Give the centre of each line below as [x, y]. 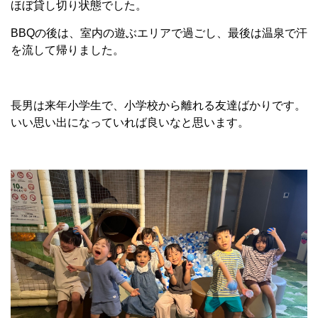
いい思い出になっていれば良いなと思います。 [130, 122]
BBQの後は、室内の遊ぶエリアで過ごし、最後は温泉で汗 [159, 33]
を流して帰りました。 [67, 50]
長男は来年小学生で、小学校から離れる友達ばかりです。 [158, 105]
